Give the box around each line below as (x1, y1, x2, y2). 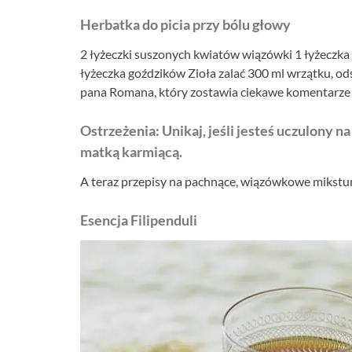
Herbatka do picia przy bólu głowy (80, 15, 291, 33)
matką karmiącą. (80, 142, 182, 160)
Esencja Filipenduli (80, 211, 197, 229)
